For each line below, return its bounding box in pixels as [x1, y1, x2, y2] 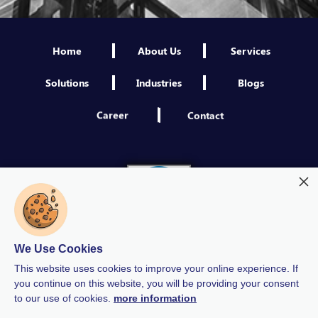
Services [231, 43, 271, 57]
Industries [136, 75, 182, 89]
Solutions [45, 75, 89, 89]
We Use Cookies [14, 242, 103, 255]
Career [97, 106, 129, 121]
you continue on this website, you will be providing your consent [14, 278, 299, 289]
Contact [187, 106, 224, 121]
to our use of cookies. [14, 292, 114, 304]
